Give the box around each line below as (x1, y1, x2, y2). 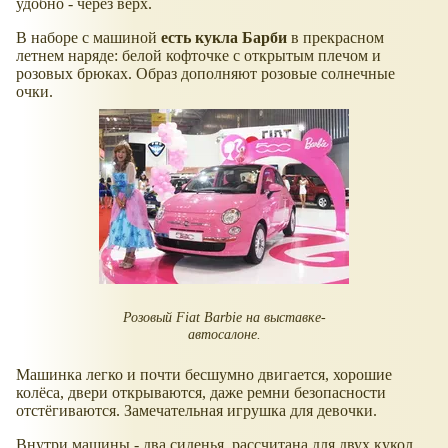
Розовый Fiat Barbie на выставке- (122, 309, 326, 326)
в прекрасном (287, 29, 384, 47)
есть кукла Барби (161, 29, 287, 47)
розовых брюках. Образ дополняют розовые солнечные (16, 65, 395, 83)
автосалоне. (187, 326, 261, 343)
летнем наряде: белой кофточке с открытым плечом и (16, 47, 381, 65)
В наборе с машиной (16, 29, 161, 47)
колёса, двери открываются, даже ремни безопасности (16, 384, 386, 402)
